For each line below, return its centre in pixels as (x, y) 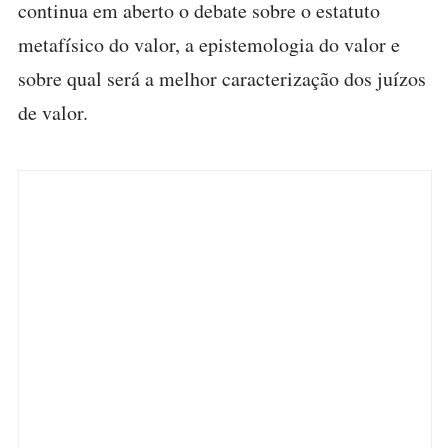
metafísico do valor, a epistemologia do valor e (209, 44)
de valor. (53, 112)
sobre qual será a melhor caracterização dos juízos (222, 78)
